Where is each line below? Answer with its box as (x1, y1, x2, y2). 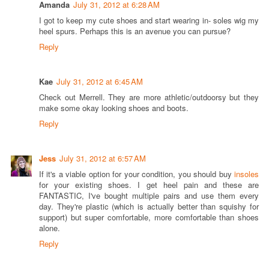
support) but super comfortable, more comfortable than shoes (39, 211, 259, 223)
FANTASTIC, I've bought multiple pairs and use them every (39, 190, 259, 202)
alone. (39, 222, 60, 234)
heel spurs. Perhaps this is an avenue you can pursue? (39, 25, 231, 37)
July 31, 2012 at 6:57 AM (59, 153, 146, 165)
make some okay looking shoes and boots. (39, 102, 189, 114)
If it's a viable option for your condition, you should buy (39, 168, 234, 180)
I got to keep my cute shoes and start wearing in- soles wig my (39, 14, 259, 26)
